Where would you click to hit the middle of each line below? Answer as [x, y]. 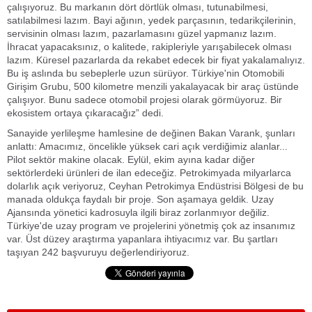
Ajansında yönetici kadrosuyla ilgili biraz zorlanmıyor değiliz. [138, 212]
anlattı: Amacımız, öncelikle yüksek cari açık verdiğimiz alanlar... [147, 146]
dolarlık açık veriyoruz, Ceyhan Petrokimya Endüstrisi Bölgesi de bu [155, 186]
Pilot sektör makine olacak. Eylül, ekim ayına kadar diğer [131, 159]
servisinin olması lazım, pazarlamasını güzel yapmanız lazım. [142, 33]
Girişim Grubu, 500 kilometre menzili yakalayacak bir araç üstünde [153, 86]
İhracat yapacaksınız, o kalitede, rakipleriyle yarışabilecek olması [149, 47]
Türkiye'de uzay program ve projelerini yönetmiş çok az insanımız [151, 226]
